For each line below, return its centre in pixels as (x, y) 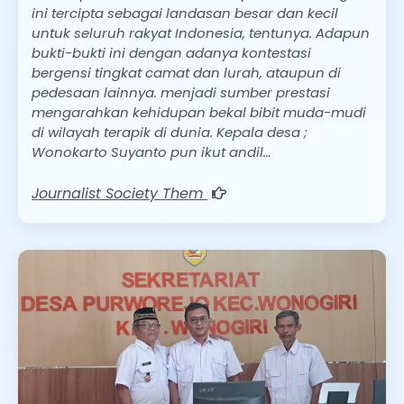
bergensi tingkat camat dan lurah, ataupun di (186, 73)
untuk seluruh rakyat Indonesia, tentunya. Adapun (201, 33)
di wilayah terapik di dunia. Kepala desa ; (170, 133)
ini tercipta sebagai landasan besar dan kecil (185, 14)
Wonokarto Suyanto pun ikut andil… (151, 152)
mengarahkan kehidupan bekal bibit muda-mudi (199, 113)
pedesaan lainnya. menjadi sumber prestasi (181, 93)
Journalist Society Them (119, 193)
